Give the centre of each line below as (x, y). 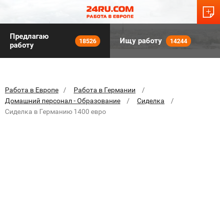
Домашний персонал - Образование (63, 101)
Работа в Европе (32, 90)
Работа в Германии (105, 90)
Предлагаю (29, 36)
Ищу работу (141, 41)
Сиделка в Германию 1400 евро (55, 111)
